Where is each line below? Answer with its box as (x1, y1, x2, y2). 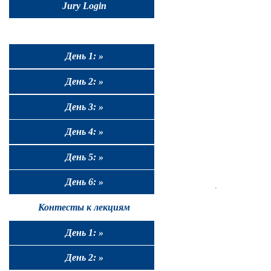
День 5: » (65, 151, 103, 162)
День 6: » (65, 177, 103, 188)
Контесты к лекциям (38, 201, 130, 212)
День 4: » (65, 126, 103, 137)
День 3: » (65, 101, 103, 112)
